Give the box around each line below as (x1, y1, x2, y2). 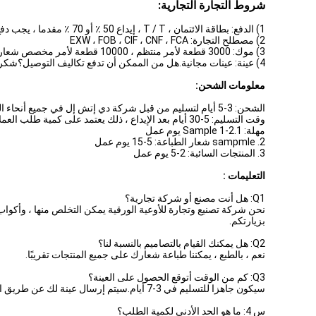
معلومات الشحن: (195, 80, 265, 91)
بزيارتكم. (229, 215, 265, 226)
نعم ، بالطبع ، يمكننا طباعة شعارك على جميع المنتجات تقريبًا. (25, 249, 265, 260)
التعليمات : (223, 170, 265, 181)
